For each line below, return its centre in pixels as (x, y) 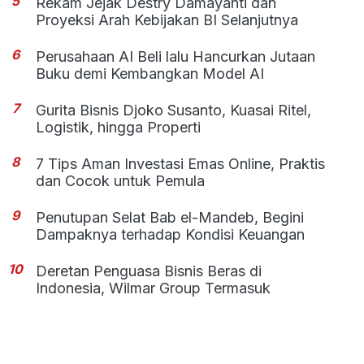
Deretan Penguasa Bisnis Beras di (149, 271)
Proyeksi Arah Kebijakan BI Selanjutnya (167, 20)
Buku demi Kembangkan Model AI (150, 74)
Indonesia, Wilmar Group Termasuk (154, 288)
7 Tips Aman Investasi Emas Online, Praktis (181, 164)
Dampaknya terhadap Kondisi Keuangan (171, 234)
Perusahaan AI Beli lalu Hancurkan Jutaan (176, 56)
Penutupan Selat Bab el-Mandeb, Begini (170, 217)
